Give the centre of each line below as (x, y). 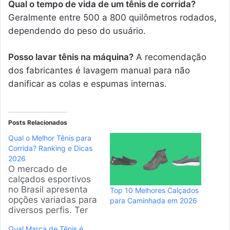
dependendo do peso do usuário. (77, 31)
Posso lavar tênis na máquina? (71, 57)
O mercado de (38, 169)
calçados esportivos (50, 179)
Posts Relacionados (38, 122)
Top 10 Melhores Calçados (154, 190)
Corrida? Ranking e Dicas (50, 148)
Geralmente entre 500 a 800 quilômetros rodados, (112, 17)
